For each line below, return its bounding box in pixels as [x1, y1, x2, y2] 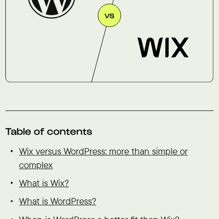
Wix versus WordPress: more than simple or [19, 145, 188, 157]
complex [19, 158, 53, 171]
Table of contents [5, 125, 92, 137]
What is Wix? [19, 177, 69, 189]
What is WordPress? [19, 195, 97, 207]
